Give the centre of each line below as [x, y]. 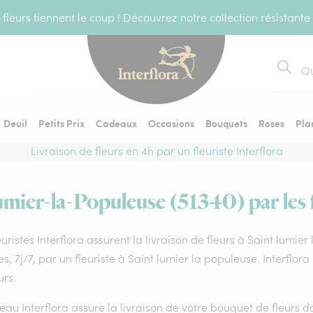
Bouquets [226, 123]
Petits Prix [61, 123]
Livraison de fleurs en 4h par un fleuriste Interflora [156, 151]
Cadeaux [116, 123]
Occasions [171, 123]
